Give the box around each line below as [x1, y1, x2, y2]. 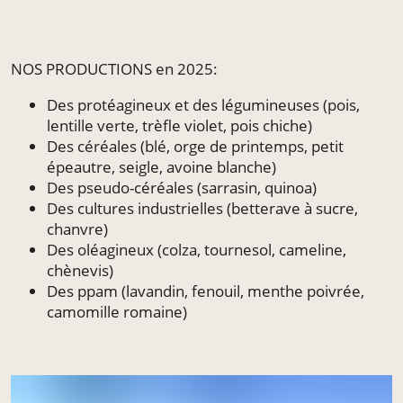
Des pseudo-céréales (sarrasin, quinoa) [47, 176, 317, 198]
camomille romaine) [47, 300, 187, 322]
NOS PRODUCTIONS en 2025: [11, 58, 218, 79]
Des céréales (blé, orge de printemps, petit [47, 135, 344, 157]
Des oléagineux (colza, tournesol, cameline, [47, 238, 346, 260]
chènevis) [47, 259, 113, 281]
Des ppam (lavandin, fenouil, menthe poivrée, [47, 280, 364, 301]
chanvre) [47, 218, 108, 239]
